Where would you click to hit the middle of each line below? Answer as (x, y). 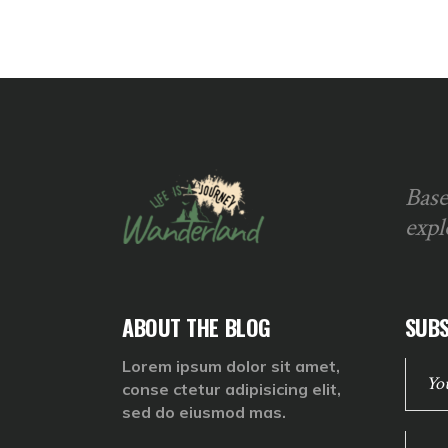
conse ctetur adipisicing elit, (231, 389)
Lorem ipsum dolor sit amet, (231, 366)
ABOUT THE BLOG (196, 327)
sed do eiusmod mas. (204, 412)
